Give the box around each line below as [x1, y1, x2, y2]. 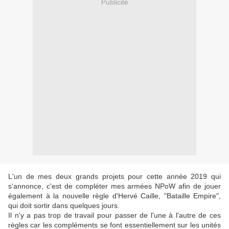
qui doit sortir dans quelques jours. [8, 201, 120, 210]
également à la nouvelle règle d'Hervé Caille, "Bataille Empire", [8, 192, 221, 200]
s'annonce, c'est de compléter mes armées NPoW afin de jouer [8, 182, 221, 191]
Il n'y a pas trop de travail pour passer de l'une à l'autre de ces [8, 211, 221, 220]
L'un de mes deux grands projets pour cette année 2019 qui [8, 172, 221, 181]
